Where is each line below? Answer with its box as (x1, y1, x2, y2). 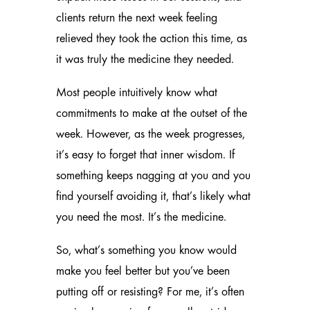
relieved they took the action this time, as (55, 33, 247, 46)
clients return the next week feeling (55, 12, 217, 25)
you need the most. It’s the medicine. (55, 211, 226, 224)
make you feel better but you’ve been (55, 265, 230, 278)
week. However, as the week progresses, (55, 128, 245, 141)
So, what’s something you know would (55, 244, 237, 257)
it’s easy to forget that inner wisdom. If (55, 149, 235, 162)
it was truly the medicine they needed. (55, 53, 234, 66)
